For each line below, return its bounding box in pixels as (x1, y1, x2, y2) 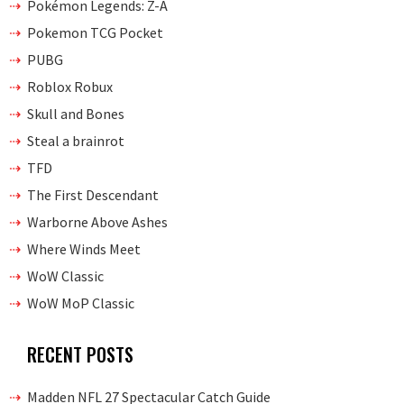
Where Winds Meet (27, 240, 141, 258)
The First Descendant (27, 186, 159, 204)
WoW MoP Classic (27, 294, 134, 312)
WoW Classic (27, 267, 104, 285)
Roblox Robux (27, 78, 113, 96)
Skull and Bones (27, 105, 124, 123)
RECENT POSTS (27, 341, 133, 368)
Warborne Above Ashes (27, 213, 168, 231)
